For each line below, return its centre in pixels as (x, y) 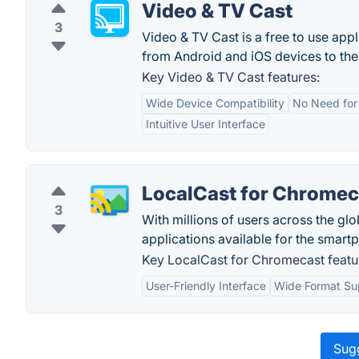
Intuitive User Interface (206, 124)
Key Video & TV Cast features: (231, 77)
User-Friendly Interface (206, 286)
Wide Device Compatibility (215, 103)
